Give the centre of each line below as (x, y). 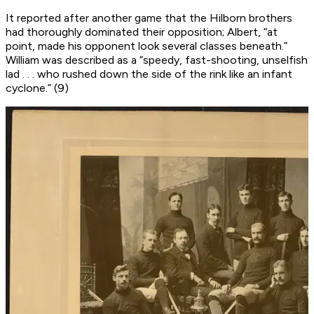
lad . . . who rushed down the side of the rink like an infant (149, 74)
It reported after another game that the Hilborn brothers (149, 18)
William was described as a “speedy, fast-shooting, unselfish (157, 60)
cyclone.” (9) (37, 88)
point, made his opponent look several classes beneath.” (146, 46)
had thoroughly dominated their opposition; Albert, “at (142, 32)
